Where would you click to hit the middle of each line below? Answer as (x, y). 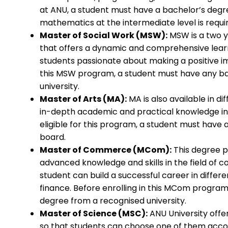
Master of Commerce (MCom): (106, 150)
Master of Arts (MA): (83, 99)
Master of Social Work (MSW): (104, 35)
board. (53, 137)
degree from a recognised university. (113, 201)
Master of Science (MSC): (94, 213)
